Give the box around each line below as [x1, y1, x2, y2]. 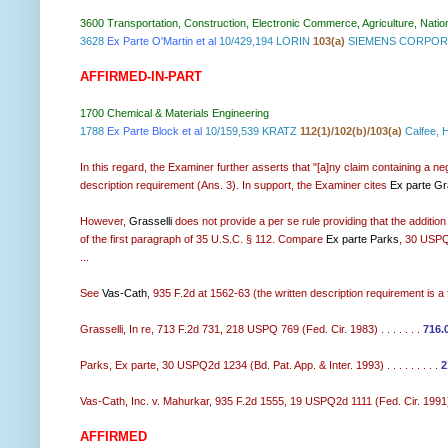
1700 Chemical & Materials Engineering [80, 106, 269, 119]
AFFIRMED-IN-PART [80, 68, 202, 84]
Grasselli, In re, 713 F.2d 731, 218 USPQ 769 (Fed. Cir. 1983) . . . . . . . [80, 322, 423, 335]
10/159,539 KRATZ [202, 124, 300, 137]
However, [80, 214, 129, 227]
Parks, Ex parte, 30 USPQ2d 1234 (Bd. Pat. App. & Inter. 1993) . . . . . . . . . [80, 358, 441, 371]
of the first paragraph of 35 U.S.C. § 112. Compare [80, 232, 326, 245]
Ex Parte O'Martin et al [107, 34, 216, 47]
